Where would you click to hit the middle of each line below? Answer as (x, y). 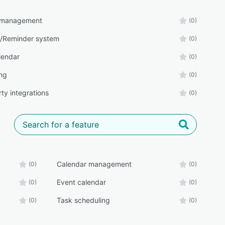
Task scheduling (83, 200)
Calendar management (94, 164)
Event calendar (81, 182)
